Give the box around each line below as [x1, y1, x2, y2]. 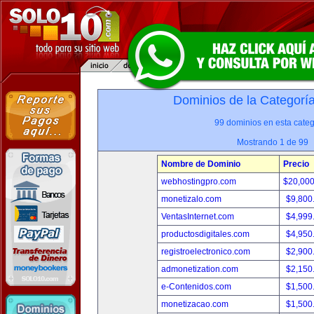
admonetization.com [161, 264, 238, 274]
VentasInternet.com [161, 212, 234, 221]
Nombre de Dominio [161, 159, 240, 169]
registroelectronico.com [161, 247, 250, 257]
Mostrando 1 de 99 [237, 137, 308, 147]
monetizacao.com [161, 299, 228, 309]
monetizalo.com [161, 194, 221, 204]
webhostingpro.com [161, 177, 236, 186]
